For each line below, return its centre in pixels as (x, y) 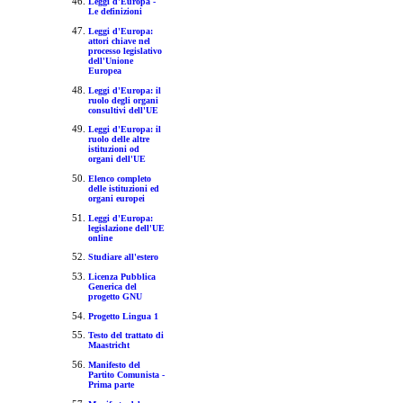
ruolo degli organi (123, 100)
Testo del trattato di (125, 336)
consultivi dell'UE (123, 110)
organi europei (116, 199)
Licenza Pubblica (121, 277)
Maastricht (108, 345)
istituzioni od (113, 149)
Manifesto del (114, 365)
